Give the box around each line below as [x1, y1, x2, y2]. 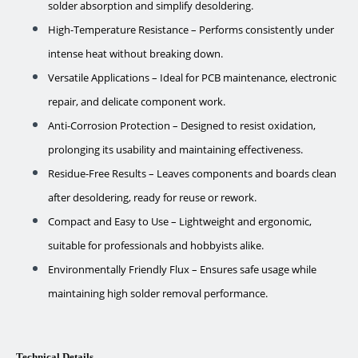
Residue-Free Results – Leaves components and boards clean [48, 166, 336, 181]
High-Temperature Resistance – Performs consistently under [48, 22, 334, 37]
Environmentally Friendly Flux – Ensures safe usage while [48, 262, 316, 276]
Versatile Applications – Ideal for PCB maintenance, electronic [48, 70, 336, 85]
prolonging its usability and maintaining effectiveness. [48, 142, 303, 157]
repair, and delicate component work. [48, 94, 225, 109]
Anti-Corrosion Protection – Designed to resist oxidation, [48, 118, 316, 133]
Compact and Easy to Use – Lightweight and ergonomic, [48, 214, 312, 229]
